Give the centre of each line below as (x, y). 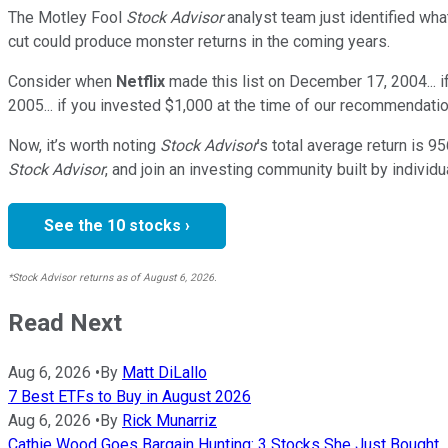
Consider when (60, 81)
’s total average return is (340, 145)
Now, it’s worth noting (82, 145)
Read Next (65, 322)
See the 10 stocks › (117, 225)
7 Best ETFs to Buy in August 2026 (129, 396)
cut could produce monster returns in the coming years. (199, 41)
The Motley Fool (67, 17)
